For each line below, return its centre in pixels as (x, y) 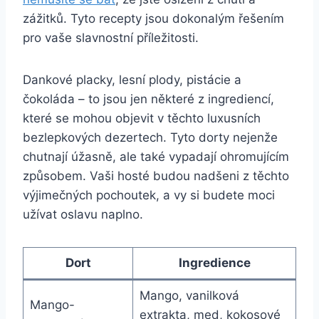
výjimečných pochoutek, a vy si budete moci (149, 195)
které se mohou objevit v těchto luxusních (142, 118)
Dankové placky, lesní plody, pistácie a (132, 79)
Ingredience (214, 262)
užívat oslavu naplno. (83, 214)
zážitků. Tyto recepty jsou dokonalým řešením (153, 18)
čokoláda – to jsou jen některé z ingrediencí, (148, 99)
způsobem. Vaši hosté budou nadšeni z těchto (156, 176)
